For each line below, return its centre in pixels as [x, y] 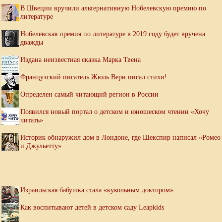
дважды [32, 42]
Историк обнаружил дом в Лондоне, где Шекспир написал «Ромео [120, 138]
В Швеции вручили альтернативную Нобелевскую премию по [113, 8]
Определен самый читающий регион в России [89, 94]
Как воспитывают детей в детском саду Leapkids [92, 207]
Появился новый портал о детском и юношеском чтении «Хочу [115, 112]
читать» [32, 120]
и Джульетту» [41, 146]
